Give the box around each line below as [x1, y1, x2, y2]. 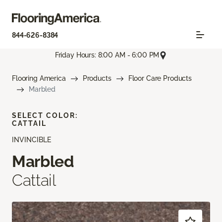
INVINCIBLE [12, 135, 51, 144]
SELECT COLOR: [12, 111, 78, 119]
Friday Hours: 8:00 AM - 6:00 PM [55, 51, 160, 59]
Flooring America [12, 74, 66, 82]
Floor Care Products [128, 74, 192, 82]
